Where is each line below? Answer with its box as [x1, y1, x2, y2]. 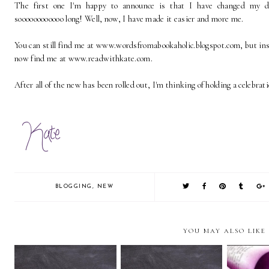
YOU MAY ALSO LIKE [183, 227, 266, 235]
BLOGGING [55, 184, 92, 190]
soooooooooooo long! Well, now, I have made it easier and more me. [14, 14, 244, 25]
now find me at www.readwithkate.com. [14, 53, 153, 64]
